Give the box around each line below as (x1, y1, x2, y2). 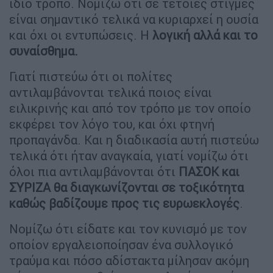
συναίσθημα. (9, 43, 78, 58)
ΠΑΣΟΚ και (175, 163, 239, 179)
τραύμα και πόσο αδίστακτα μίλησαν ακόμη (9, 252, 249, 268)
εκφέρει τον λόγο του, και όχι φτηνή (9, 116, 214, 132)
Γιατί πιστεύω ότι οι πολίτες (9, 68, 172, 84)
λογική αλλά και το (152, 27, 258, 43)
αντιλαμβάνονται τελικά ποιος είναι (9, 84, 212, 100)
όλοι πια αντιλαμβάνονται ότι (9, 163, 175, 179)
